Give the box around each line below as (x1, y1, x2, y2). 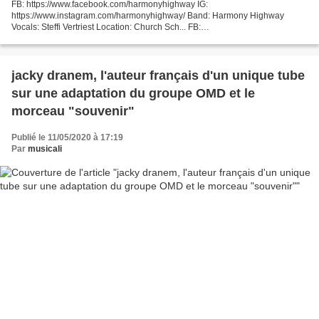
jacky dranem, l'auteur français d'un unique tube (11, 68, 305, 83)
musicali (28, 144, 62, 155)
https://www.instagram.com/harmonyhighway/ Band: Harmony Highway (11, 11, 284, 21)
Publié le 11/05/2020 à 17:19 (11, 132, 123, 143)
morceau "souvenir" (11, 104, 135, 119)
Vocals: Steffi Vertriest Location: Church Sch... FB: (11, 22, 201, 33)
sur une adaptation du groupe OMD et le (11, 86, 255, 101)
